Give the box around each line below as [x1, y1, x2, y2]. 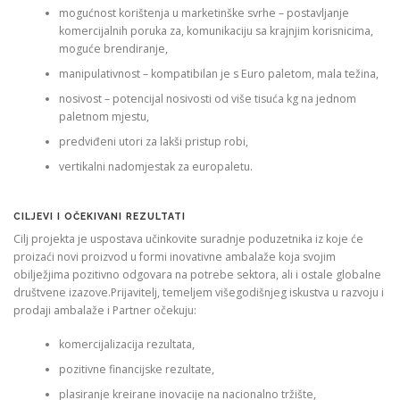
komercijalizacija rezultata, [58, 336, 195, 352]
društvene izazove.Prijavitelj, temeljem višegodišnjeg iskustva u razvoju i [13, 284, 384, 300]
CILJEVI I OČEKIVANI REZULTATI [13, 210, 186, 221]
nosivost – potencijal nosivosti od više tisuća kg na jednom [58, 91, 356, 107]
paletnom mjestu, [58, 109, 149, 125]
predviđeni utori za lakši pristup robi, [58, 134, 248, 150]
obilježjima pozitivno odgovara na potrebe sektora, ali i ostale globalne [13, 266, 381, 282]
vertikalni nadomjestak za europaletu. [58, 159, 253, 175]
